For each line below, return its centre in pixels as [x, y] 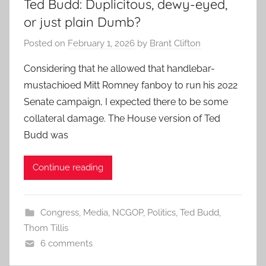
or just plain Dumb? [82, 22]
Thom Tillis [46, 228]
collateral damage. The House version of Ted [122, 118]
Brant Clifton [175, 43]
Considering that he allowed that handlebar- [119, 68]
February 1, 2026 [101, 43]
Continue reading [68, 168]
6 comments [66, 243]
